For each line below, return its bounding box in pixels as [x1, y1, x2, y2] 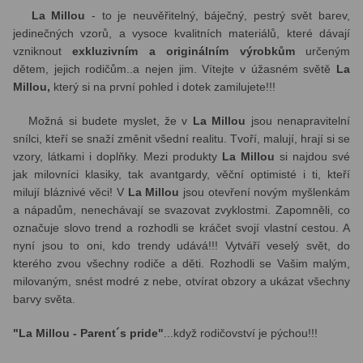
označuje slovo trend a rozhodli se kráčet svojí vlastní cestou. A [13, 221, 350, 235]
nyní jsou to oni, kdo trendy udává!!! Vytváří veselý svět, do [13, 239, 350, 253]
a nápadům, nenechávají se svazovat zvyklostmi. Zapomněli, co [13, 203, 350, 217]
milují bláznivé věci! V [13, 186, 128, 199]
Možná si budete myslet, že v [13, 114, 193, 128]
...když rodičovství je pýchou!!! [164, 327, 318, 340]
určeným [294, 45, 351, 58]
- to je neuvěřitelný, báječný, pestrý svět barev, [91, 9, 351, 23]
